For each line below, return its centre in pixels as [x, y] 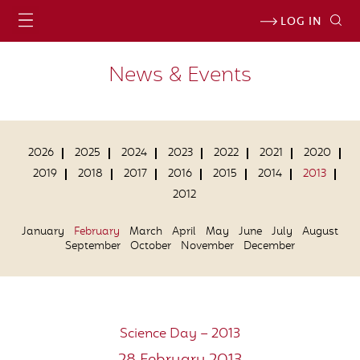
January [43, 232]
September [93, 247]
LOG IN [299, 22]
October [151, 247]
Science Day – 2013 [180, 334]
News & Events [180, 76]
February [97, 232]
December [269, 247]
